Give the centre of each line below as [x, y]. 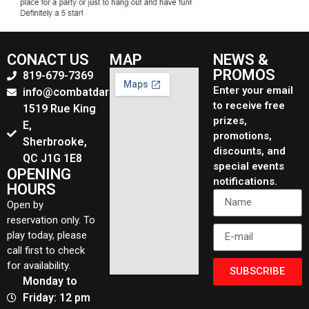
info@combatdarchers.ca [88, 92]
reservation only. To [51, 220]
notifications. [245, 181]
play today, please [47, 235]
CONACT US [48, 59]
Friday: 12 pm [56, 297]
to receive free [249, 105]
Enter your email [253, 90]
